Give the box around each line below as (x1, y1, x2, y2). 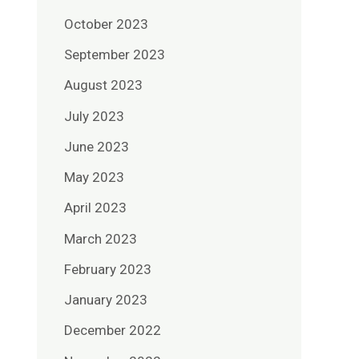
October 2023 (64, 15, 148, 32)
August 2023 (64, 77, 143, 94)
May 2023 (64, 169, 124, 186)
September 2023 (64, 46, 165, 63)
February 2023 (64, 260, 151, 277)
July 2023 (64, 107, 124, 124)
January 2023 (64, 292, 147, 309)
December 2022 (64, 322, 161, 339)
